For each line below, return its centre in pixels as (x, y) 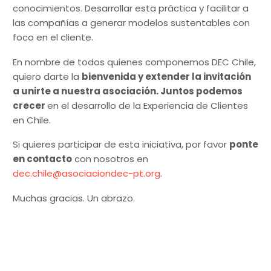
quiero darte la (47, 76)
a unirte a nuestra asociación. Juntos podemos (128, 91)
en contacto (42, 159)
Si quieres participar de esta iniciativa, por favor (121, 145)
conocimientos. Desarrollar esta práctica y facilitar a (131, 8)
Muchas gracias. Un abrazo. (74, 198)
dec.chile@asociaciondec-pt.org (87, 174)
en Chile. (32, 120)
